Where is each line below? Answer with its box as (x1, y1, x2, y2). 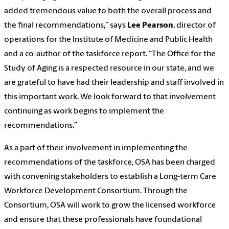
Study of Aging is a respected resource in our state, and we (4, 64, 214, 73)
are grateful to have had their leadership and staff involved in (4, 79, 224, 87)
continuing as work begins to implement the (4, 107, 164, 116)
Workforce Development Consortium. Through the (4, 187, 188, 196)
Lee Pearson (127, 21, 173, 30)
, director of (173, 21, 216, 30)
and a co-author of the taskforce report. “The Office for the (4, 50, 216, 59)
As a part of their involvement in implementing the (4, 144, 188, 153)
